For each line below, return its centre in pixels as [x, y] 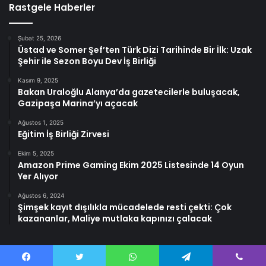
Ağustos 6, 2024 [41, 195]
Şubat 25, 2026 [39, 38]
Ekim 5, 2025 [36, 153]
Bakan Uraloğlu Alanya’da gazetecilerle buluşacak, [129, 92]
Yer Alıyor [38, 176]
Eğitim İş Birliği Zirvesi [64, 134]
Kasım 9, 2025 [38, 80]
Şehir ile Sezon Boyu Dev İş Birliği [87, 61]
